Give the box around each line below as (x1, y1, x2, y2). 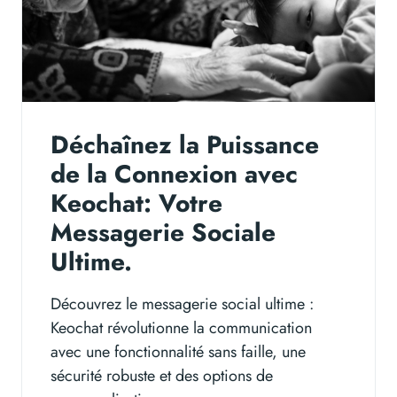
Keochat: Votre (51, 184, 222, 222)
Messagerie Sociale (51, 214, 276, 251)
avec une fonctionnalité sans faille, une (51, 339, 306, 363)
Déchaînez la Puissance (51, 126, 319, 163)
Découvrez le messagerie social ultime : (51, 292, 314, 315)
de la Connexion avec (51, 155, 298, 192)
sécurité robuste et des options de (51, 363, 273, 387)
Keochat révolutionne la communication (51, 315, 312, 339)
